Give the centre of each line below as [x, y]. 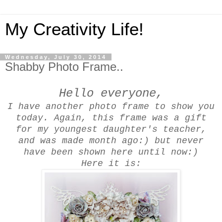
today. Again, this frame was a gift [111, 118]
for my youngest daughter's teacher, [111, 129]
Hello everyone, [111, 93]
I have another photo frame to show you [111, 106]
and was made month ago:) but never [111, 140]
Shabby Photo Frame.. [64, 67]
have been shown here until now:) [111, 152]
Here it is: [111, 163]
